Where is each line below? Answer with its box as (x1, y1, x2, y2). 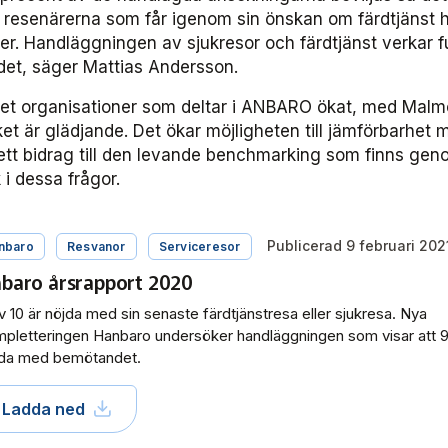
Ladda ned (2, 399, 90, 419)
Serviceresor (158, 239, 241, 254)
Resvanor (66, 239, 126, 254)
